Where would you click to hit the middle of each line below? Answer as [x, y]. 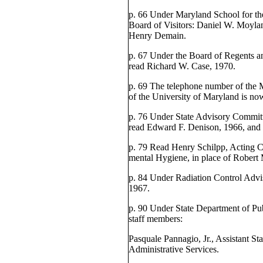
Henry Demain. [157, 36]
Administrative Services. [173, 249]
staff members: [155, 219]
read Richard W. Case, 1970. [182, 66]
